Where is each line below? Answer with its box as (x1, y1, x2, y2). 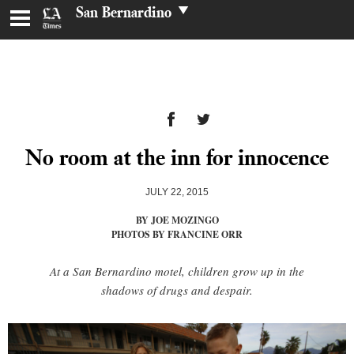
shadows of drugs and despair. (100, 282, 253, 298)
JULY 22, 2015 (145, 186, 209, 198)
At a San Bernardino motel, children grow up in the (49, 263, 304, 279)
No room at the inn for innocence (25, 143, 329, 171)
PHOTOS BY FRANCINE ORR (111, 228, 243, 241)
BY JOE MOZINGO (135, 213, 219, 227)
